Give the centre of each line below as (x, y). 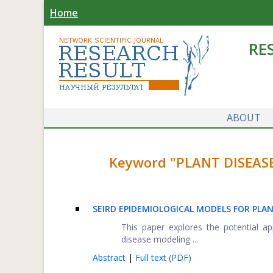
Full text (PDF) (163, 257)
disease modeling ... (160, 239)
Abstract (110, 257)
